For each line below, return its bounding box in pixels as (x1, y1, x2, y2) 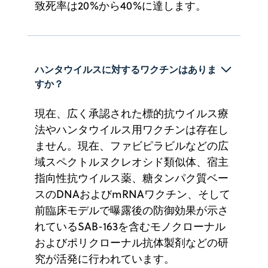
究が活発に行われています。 (35, 251, 175, 266)
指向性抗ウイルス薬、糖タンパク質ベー (35, 170, 229, 185)
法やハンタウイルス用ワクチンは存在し (35, 121, 229, 137)
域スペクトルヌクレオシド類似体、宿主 (35, 154, 229, 169)
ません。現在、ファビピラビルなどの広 (35, 138, 229, 153)
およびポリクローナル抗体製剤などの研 (35, 234, 229, 250)
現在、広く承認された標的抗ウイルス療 (35, 105, 229, 121)
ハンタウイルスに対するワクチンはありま (35, 62, 217, 76)
